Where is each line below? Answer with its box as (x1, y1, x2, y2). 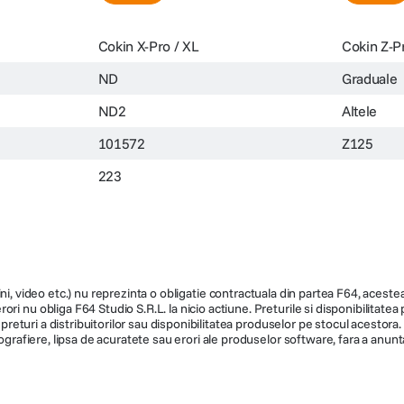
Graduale (342, 69, 398, 87)
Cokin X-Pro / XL (97, 36, 199, 55)
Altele (342, 101, 378, 120)
